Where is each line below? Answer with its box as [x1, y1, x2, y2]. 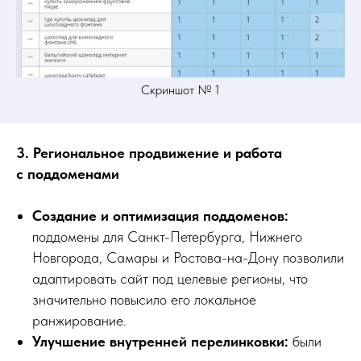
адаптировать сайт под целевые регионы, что [32, 269, 308, 287]
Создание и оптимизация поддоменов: [32, 206, 288, 224]
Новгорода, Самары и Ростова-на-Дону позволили [32, 248, 344, 266]
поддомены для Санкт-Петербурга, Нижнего [32, 227, 302, 245]
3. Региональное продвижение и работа [16, 143, 282, 161]
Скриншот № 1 [141, 81, 220, 98]
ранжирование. [32, 311, 127, 329]
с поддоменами [16, 164, 119, 182]
